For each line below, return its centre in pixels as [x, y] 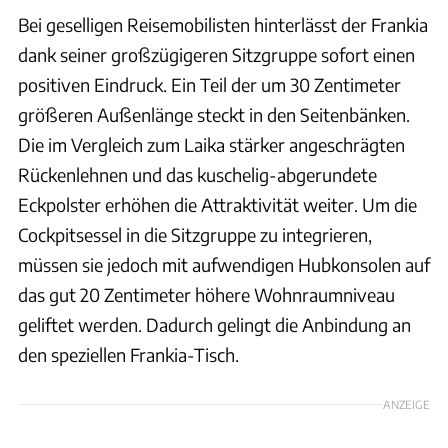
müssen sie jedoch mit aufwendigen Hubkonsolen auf [224, 265]
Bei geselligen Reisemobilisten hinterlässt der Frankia [223, 25]
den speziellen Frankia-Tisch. [128, 355]
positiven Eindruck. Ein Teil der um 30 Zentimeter [209, 85]
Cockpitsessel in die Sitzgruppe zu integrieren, [195, 235]
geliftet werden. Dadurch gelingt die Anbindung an [214, 325]
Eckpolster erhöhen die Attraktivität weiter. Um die [217, 205]
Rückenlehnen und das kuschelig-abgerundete [197, 175]
